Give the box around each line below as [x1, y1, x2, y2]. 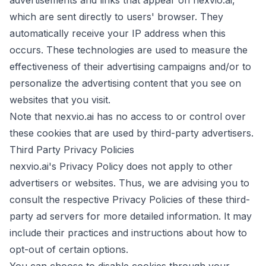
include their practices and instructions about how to [9, 227, 247, 239]
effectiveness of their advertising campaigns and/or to [9, 61, 251, 72]
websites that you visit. [9, 94, 110, 106]
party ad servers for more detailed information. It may [9, 210, 252, 222]
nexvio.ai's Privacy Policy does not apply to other [9, 160, 233, 172]
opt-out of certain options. [9, 243, 128, 255]
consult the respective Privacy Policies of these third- [9, 194, 250, 205]
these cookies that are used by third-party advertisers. [9, 127, 254, 139]
